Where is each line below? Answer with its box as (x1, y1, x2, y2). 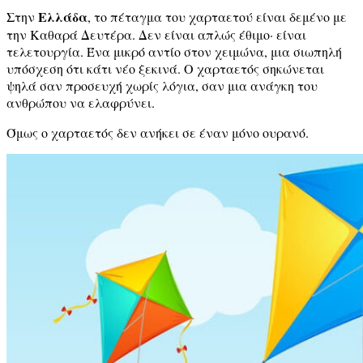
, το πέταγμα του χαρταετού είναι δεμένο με (88, 7, 347, 25)
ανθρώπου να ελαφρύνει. (6, 93, 155, 111)
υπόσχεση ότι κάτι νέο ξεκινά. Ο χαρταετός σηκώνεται (6, 59, 324, 77)
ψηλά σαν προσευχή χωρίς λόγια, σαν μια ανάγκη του (6, 76, 318, 94)
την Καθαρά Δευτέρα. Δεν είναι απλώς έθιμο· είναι (6, 25, 306, 43)
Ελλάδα (38, 6, 88, 26)
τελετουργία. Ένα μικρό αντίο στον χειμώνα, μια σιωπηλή (6, 42, 342, 60)
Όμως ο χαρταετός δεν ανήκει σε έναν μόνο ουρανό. (6, 123, 309, 141)
